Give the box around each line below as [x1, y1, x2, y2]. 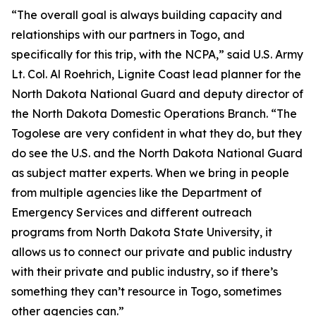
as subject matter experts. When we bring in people [11, 166, 289, 180]
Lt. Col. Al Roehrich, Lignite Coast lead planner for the [11, 67, 301, 81]
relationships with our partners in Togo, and [11, 28, 245, 42]
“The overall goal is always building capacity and [11, 8, 282, 22]
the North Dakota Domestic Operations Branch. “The [11, 107, 297, 121]
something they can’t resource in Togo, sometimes [11, 284, 281, 298]
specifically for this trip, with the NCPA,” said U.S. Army [11, 47, 303, 61]
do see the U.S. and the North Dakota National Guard [11, 146, 303, 160]
